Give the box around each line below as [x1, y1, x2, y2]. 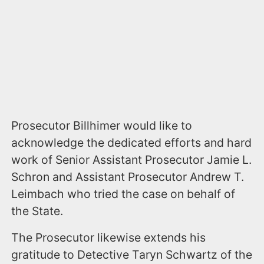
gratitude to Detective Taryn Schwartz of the [11, 247, 253, 262]
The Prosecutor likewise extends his [11, 230, 206, 245]
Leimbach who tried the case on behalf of [11, 186, 236, 201]
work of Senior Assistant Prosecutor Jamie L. [11, 152, 252, 167]
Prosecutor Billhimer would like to [11, 118, 193, 133]
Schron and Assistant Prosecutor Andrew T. [11, 169, 245, 184]
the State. [11, 203, 64, 218]
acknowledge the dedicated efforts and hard [11, 135, 252, 150]
